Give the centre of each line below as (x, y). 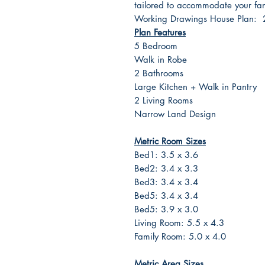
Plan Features (160, 32)
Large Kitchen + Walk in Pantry (195, 87)
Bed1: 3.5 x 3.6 (166, 155)
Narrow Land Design (175, 114)
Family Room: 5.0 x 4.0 (180, 236)
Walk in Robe (161, 59)
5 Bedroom (156, 46)
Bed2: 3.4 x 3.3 (166, 168)
